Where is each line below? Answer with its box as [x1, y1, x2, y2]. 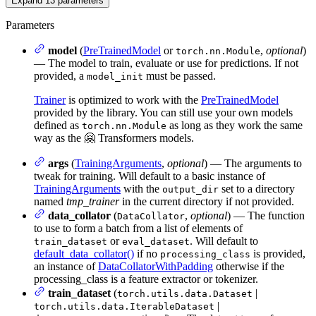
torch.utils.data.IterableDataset [34, 300, 214, 312]
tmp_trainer [66, 195, 119, 207]
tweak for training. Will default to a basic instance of [34, 169, 265, 182]
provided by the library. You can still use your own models [34, 106, 293, 119]
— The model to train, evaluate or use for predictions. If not [34, 56, 298, 69]
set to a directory [219, 182, 295, 195]
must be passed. [143, 69, 216, 82]
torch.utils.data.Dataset [117, 288, 253, 299]
